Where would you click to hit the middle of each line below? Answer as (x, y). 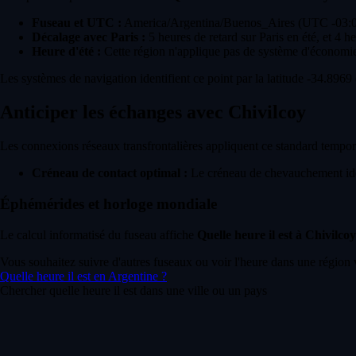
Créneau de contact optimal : (110, 173)
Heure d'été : (66, 52)
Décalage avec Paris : (89, 37)
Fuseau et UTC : (77, 23)
